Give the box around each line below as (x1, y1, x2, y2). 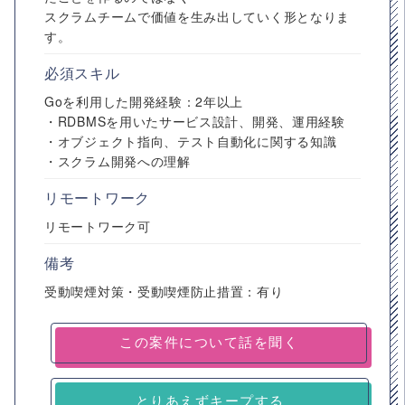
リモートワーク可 (44, 217, 151, 235)
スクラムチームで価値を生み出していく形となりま (44, 7, 351, 25)
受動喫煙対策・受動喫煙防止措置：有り (44, 282, 284, 300)
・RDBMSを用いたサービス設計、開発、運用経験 (44, 112, 345, 130)
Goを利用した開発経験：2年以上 (44, 92, 244, 110)
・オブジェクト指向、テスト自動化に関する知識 (44, 132, 337, 150)
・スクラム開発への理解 (44, 152, 191, 170)
